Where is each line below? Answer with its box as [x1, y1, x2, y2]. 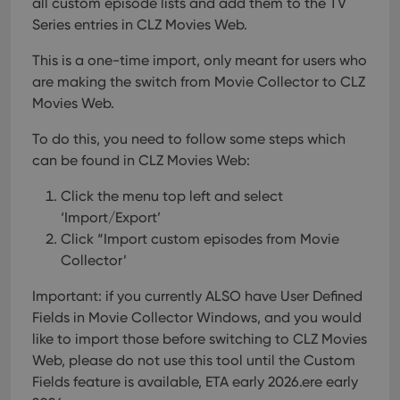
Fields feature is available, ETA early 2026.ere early [32, 373, 358, 391]
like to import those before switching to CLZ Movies [32, 330, 367, 348]
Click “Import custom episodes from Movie [61, 230, 339, 248]
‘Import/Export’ [61, 209, 161, 227]
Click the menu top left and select [61, 187, 283, 205]
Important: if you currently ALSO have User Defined [32, 287, 362, 305]
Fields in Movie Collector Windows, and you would [32, 309, 362, 327]
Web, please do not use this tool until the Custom [32, 352, 355, 370]
